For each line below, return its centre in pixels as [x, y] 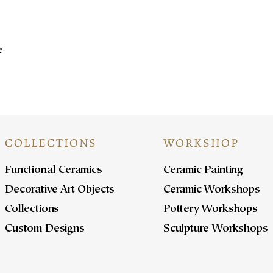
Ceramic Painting [203, 171]
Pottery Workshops [210, 210]
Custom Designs [45, 229]
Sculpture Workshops [215, 229]
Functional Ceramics [54, 171]
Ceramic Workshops [211, 190]
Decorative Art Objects [60, 190]
